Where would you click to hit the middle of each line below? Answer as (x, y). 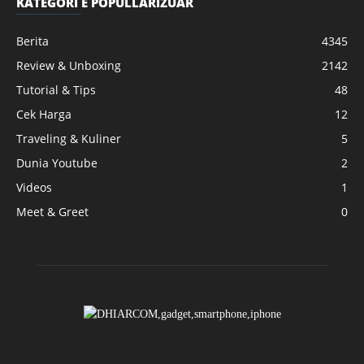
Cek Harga (44, 114)
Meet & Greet (52, 212)
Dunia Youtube (57, 163)
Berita (32, 41)
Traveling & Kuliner (69, 139)
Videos (34, 187)
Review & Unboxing (69, 65)
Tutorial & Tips (56, 90)
